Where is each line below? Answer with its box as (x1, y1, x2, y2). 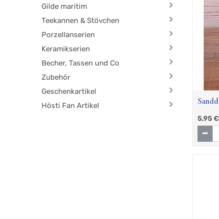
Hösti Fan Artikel (42, 101, 100, 110)
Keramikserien (42, 44, 90, 54)
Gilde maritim (42, 2, 88, 11)
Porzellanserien (42, 30, 95, 40)
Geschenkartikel (42, 87, 97, 96)
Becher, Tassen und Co (42, 59, 120, 68)
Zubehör (42, 73, 71, 82)
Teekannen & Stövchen (42, 16, 120, 25)
